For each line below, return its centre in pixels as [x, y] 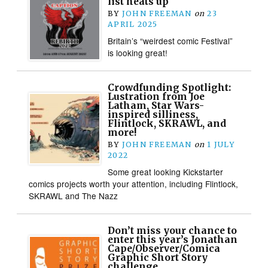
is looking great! [138, 52]
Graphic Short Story [158, 257]
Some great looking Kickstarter [166, 171]
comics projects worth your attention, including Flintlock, [134, 183]
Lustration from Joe [156, 96]
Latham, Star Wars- [156, 105]
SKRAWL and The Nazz [74, 195]
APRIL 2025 [133, 24]
